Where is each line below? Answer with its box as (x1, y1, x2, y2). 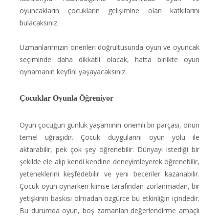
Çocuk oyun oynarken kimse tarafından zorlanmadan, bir (20, 181, 199, 191)
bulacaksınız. (20, 18, 59, 27)
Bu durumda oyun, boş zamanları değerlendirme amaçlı (20, 206, 199, 215)
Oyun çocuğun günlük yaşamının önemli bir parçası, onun (20, 120, 199, 130)
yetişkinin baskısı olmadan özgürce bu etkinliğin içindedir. (20, 194, 199, 203)
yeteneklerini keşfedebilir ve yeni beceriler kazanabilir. (20, 169, 199, 178)
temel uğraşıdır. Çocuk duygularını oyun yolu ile (20, 132, 199, 142)
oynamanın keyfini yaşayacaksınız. (20, 67, 127, 76)
